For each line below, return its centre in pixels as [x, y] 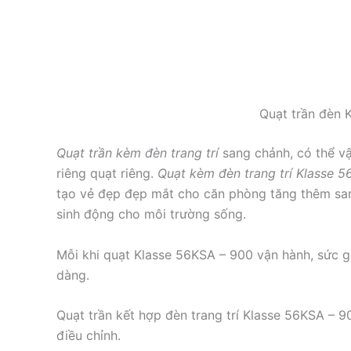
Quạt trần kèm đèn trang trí [138, 153]
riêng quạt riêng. [107, 174]
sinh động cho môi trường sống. [151, 214]
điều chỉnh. [89, 336]
